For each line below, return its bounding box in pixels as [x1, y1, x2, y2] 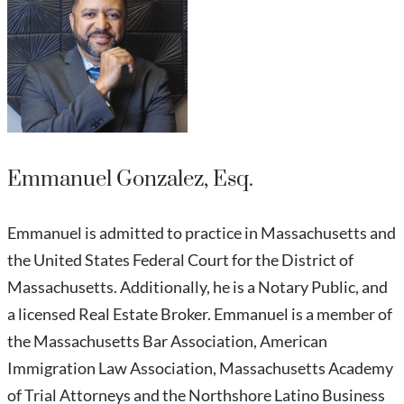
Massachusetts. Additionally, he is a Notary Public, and [7, 277, 388, 298]
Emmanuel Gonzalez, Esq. [7, 165, 253, 193]
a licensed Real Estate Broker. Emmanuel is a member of [7, 304, 392, 325]
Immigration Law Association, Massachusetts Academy [7, 358, 393, 379]
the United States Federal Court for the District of [7, 250, 353, 271]
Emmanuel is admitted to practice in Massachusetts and [7, 223, 396, 243]
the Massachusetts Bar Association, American [7, 331, 327, 352]
